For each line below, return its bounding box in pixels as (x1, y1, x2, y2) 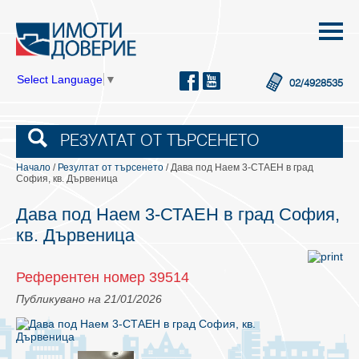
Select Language (17, 72, 103, 86)
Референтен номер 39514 (16, 269, 189, 286)
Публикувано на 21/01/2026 (16, 292, 162, 306)
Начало (16, 162, 50, 174)
